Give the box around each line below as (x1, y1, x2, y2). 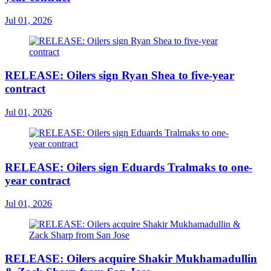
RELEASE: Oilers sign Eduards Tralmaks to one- (5, 160, 252, 174)
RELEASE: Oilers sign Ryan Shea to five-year (5, 69, 234, 82)
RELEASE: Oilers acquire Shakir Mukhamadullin (5, 252, 257, 266)
